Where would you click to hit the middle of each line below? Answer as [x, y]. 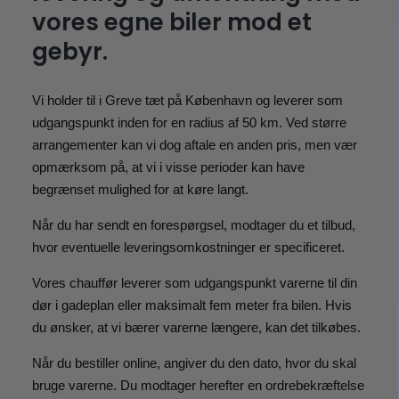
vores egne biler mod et [171, 22]
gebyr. [69, 52]
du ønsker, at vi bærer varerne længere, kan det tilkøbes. [196, 327]
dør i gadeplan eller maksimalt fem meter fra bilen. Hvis [191, 305]
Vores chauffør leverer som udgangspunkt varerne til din [194, 283]
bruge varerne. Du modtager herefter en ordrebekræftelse [198, 385]
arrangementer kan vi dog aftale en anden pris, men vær [194, 145]
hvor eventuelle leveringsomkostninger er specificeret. [188, 247]
